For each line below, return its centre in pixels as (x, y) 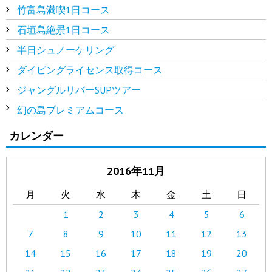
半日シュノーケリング (65, 49)
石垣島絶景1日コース (63, 29)
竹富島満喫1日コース (63, 9)
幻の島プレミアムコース (70, 110)
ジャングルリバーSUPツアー (79, 90)
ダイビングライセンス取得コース (90, 70)
